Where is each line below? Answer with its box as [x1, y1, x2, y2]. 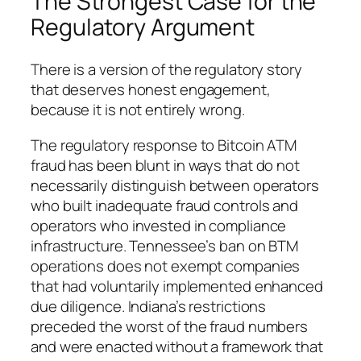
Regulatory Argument [31, 11, 255, 44]
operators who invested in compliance [31, 214, 287, 236]
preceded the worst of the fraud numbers [31, 315, 309, 337]
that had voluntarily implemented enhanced [31, 275, 323, 297]
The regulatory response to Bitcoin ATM [31, 134, 297, 156]
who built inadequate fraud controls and [31, 194, 299, 216]
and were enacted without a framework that [31, 335, 323, 357]
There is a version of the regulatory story [31, 59, 302, 81]
